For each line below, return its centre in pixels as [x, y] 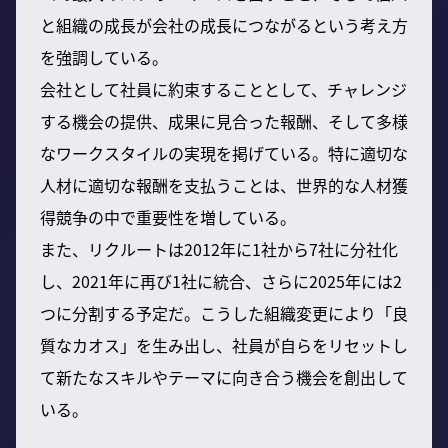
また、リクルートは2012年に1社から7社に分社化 [219, 248]
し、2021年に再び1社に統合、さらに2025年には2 [221, 280]
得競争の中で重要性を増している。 [168, 216]
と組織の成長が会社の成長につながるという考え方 [224, 24]
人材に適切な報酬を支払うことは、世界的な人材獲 [224, 184]
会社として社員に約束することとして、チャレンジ [223, 88]
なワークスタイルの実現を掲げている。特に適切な [224, 152]
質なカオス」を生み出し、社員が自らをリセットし [224, 344]
